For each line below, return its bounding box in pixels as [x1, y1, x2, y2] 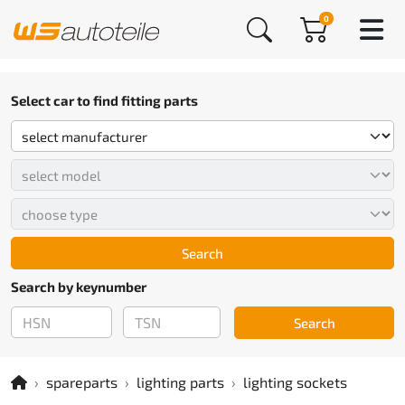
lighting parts [137, 373, 224, 391]
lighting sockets [243, 373, 347, 391]
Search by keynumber [11, 278, 146, 295]
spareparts [46, 373, 118, 391]
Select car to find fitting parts [11, 92, 198, 108]
